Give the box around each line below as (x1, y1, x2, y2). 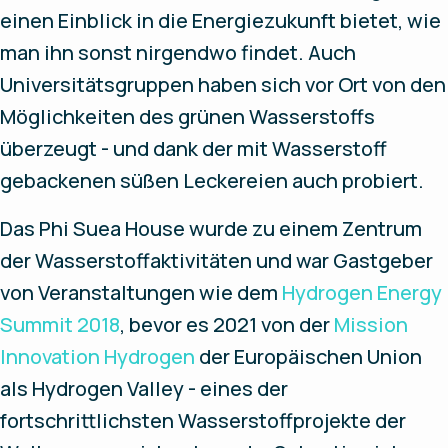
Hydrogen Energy (282, 279, 442, 307)
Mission (334, 311, 408, 339)
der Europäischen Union (195, 343, 422, 371)
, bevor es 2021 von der (120, 311, 334, 339)
